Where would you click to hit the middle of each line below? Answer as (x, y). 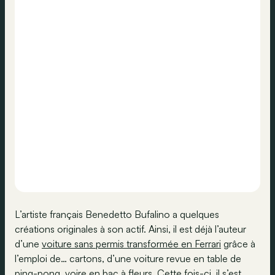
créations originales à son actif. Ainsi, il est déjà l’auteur (130, 229)
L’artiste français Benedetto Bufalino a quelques (117, 214)
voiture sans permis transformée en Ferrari (131, 244)
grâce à (238, 244)
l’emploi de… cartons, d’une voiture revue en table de (128, 258)
